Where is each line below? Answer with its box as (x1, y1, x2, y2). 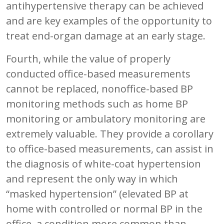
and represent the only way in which (6, 171, 178, 185)
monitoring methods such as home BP (6, 96, 188, 110)
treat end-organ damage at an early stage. (6, 28, 205, 42)
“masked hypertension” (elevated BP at (6, 186, 188, 200)
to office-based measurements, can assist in (6, 141, 213, 155)
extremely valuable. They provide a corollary (6, 126, 213, 140)
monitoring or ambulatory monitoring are (6, 111, 205, 125)
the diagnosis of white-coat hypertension (6, 156, 201, 170)
